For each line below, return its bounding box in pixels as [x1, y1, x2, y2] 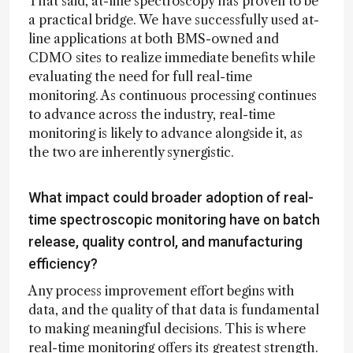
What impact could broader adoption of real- [28, 188, 314, 206]
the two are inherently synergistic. [28, 143, 234, 160]
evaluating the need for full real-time [28, 68, 252, 84]
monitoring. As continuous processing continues [28, 87, 317, 103]
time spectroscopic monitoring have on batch [28, 210, 320, 228]
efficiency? [28, 255, 98, 272]
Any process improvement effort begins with [28, 282, 295, 299]
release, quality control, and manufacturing [28, 232, 303, 250]
